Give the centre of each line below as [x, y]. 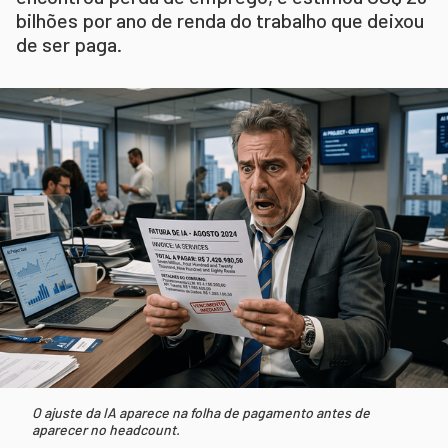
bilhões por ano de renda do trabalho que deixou [220, 20]
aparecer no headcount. [106, 429]
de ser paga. [69, 44]
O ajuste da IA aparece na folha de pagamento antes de [201, 412]
